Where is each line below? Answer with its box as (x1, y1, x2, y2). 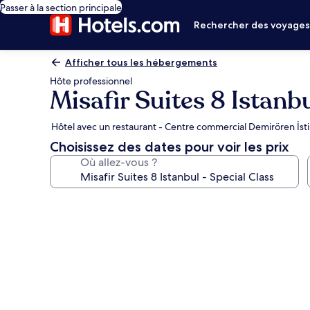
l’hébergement (49, 253, 168, 273)
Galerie (49, 193, 107, 213)
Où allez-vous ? (80, 155, 157, 170)
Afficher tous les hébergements (65, 56, 217, 69)
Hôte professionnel (50, 75, 132, 87)
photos (49, 213, 106, 233)
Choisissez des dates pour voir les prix (50, 138, 289, 155)
